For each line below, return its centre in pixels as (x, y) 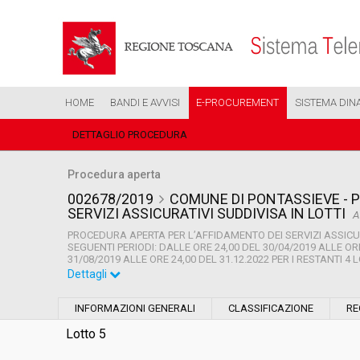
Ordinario (294, 287)
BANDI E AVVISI (145, 102)
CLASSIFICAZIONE (271, 308)
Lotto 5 (86, 334)
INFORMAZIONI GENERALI (135, 308)
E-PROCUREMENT (237, 102)
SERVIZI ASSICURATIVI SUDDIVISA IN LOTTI (208, 213)
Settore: (96, 287)
